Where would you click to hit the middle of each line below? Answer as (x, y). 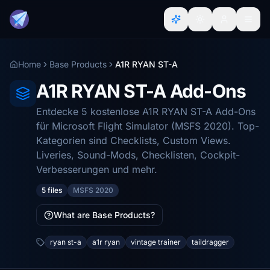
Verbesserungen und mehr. (97, 169)
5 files (52, 190)
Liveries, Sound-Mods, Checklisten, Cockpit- (138, 155)
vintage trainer (156, 242)
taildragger (210, 242)
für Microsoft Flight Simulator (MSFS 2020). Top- (148, 126)
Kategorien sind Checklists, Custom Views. (133, 140)
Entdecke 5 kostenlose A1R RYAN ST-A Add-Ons (146, 111)
